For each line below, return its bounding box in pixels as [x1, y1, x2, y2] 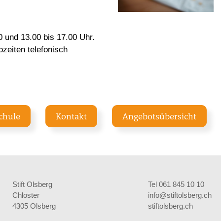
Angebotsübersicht [122, 110, 196, 122]
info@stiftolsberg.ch [148, 190, 212, 199]
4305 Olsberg [12, 201, 56, 210]
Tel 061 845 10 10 [148, 180, 205, 188]
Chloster [12, 190, 39, 199]
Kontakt [56, 110, 87, 122]
